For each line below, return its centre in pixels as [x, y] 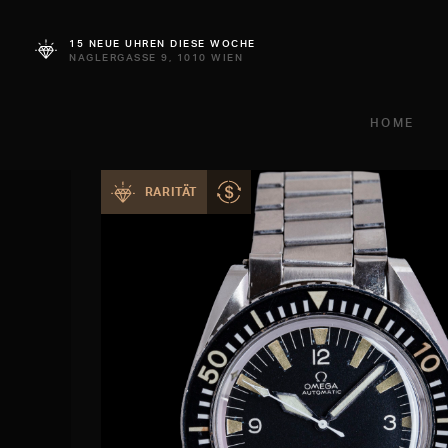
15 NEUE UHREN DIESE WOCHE [162, 43]
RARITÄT [170, 191]
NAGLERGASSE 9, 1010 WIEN [156, 57]
